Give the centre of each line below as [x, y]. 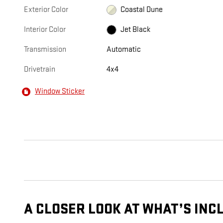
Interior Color [45, 29]
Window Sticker [60, 92]
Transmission [45, 49]
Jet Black [136, 29]
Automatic [124, 49]
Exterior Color [46, 9]
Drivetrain [40, 69]
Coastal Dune [142, 9]
